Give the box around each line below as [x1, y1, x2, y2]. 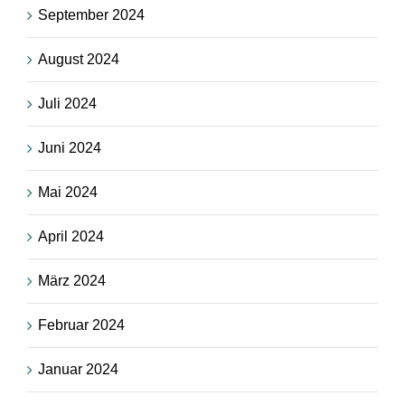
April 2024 [38, 228, 104, 244]
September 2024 [38, 6, 145, 23]
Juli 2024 [38, 95, 97, 111]
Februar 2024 [38, 316, 125, 333]
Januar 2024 [38, 361, 118, 377]
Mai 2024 [38, 184, 98, 200]
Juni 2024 [38, 139, 101, 155]
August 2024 [38, 51, 119, 67]
